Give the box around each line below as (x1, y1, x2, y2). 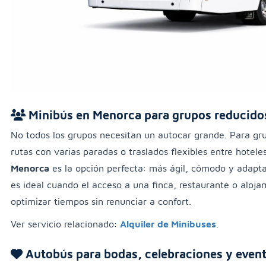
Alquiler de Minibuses (120, 218, 216, 230)
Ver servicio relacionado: (11, 218, 120, 230)
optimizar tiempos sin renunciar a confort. (11, 196, 191, 207)
